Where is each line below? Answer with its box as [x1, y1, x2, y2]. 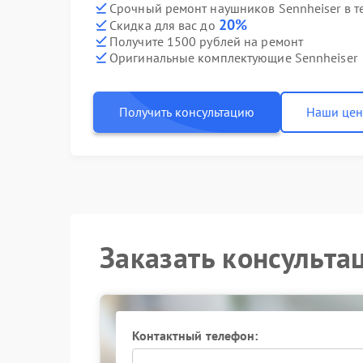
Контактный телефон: [131, 327, 258, 344]
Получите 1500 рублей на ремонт [109, 32, 303, 49]
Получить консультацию [119, 104, 254, 120]
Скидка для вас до [109, 17, 219, 33]
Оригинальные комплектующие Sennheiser [109, 49, 357, 66]
